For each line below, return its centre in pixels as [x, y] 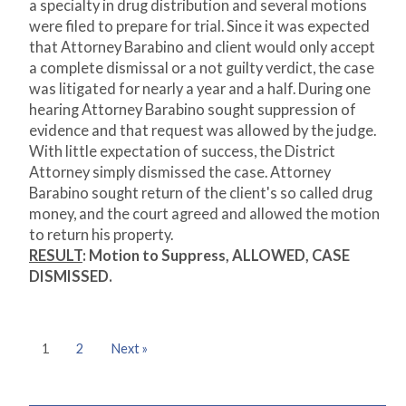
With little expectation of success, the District [182, 152]
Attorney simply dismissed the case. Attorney [180, 173]
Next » [130, 349]
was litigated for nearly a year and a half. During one [200, 89]
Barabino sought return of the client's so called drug [201, 193]
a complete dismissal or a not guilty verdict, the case [202, 68]
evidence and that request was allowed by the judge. [203, 131]
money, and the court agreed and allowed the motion [204, 214]
